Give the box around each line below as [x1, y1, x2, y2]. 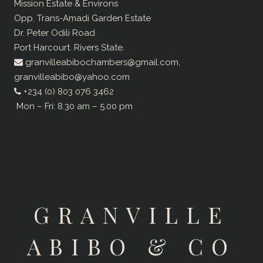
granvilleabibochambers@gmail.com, [23, 57, 180, 68]
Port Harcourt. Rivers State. [14, 42, 124, 53]
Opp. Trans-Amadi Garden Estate [14, 13, 151, 24]
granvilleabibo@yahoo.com [14, 72, 130, 83]
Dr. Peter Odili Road [14, 28, 95, 39]
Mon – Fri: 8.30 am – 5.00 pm [14, 101, 133, 112]
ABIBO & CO [27, 231, 236, 262]
